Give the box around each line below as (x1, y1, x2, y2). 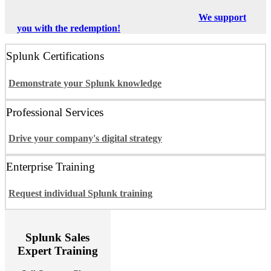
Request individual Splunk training (8, 188, 152, 198)
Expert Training (17, 244, 98, 257)
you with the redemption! (17, 23, 120, 34)
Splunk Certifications (6, 49, 104, 62)
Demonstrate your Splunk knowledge (8, 78, 162, 89)
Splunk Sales (25, 230, 90, 244)
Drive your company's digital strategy (8, 132, 162, 143)
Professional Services (6, 105, 103, 119)
